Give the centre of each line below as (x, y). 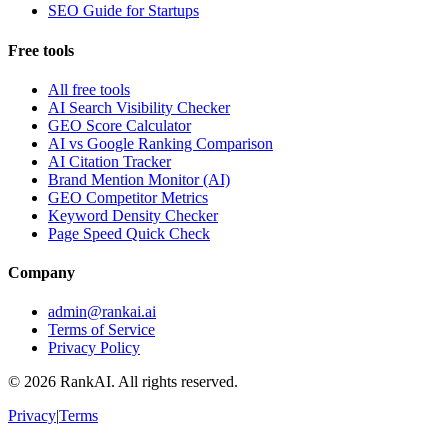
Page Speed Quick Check (129, 233)
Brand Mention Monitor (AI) (139, 179)
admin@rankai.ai (102, 312)
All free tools (89, 89)
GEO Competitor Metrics (128, 197)
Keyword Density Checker (133, 215)
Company (41, 273)
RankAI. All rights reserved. (147, 382)
